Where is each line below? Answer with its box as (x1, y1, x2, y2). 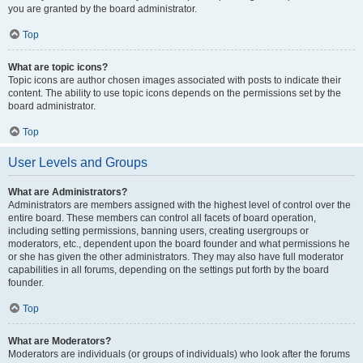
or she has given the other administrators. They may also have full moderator (8, 251, 344, 263)
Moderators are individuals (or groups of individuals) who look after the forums (8, 348, 350, 360)
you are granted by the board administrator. (8, 3, 197, 15)
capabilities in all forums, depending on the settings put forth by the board (8, 264, 329, 275)
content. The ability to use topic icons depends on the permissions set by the (8, 88, 341, 99)
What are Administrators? (8, 186, 127, 198)
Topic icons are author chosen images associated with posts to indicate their (8, 75, 341, 86)
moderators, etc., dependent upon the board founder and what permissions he (8, 238, 350, 250)
